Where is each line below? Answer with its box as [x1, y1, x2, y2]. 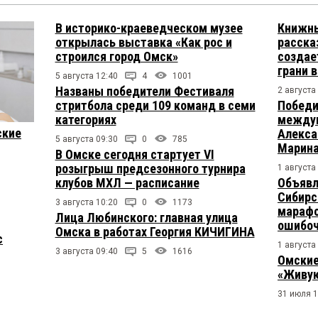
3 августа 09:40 [55, 246, 118, 256]
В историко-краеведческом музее [55, 21, 243, 35]
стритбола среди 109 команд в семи [55, 98, 256, 113]
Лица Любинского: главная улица [55, 210, 238, 225]
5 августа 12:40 [55, 71, 118, 81]
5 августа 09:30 [55, 134, 118, 144]
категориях [55, 112, 116, 127]
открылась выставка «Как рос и [55, 35, 232, 50]
